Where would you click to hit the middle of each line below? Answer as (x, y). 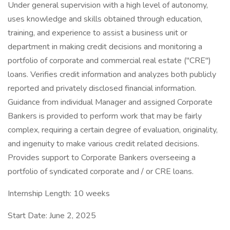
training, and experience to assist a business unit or (98, 33)
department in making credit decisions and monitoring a (105, 47)
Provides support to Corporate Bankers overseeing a (102, 158)
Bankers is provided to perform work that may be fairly (105, 116)
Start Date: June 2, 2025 (52, 216)
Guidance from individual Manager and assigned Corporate (110, 102)
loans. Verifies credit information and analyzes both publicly (112, 74)
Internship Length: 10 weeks (59, 194)
